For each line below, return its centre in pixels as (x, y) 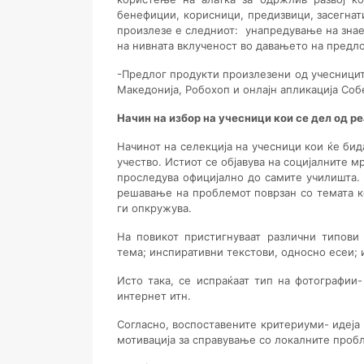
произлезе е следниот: (178, 30)
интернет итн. (154, 296)
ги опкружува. (156, 208)
